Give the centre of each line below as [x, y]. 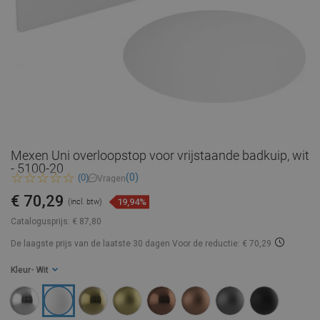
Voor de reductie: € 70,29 [222, 244]
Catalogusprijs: [40, 222]
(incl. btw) [85, 202]
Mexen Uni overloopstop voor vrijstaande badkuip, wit [160, 155]
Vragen [111, 178]
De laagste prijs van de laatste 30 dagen [91, 244]
